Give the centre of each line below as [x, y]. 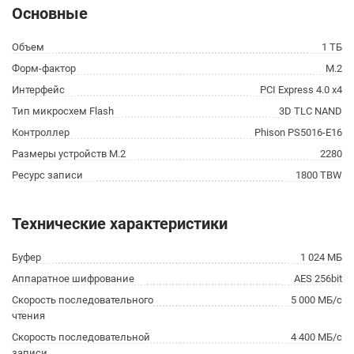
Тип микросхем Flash [63, 111]
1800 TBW [319, 175]
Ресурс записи [47, 175]
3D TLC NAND [311, 111]
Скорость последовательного [83, 300]
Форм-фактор [44, 68]
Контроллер [41, 132]
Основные [50, 13]
